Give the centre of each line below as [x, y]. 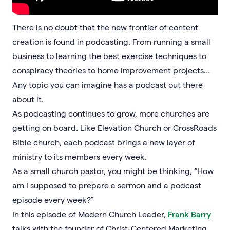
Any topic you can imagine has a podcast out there [108, 84]
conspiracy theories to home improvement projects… [111, 70]
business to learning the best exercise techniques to [109, 55]
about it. [28, 99]
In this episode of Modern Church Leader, [90, 214]
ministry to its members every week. [80, 156]
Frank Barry [189, 214]
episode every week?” [53, 199]
